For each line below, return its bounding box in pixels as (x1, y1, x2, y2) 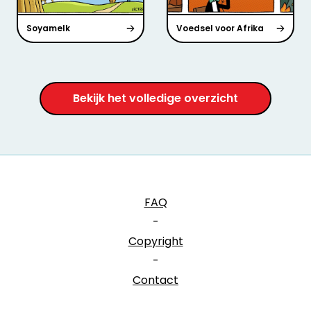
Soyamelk (26, 22, 70, 34)
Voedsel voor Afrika (176, 22, 264, 34)
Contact (133, 271, 178, 288)
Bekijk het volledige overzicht (73, 90, 238, 106)
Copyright (128, 233, 183, 249)
